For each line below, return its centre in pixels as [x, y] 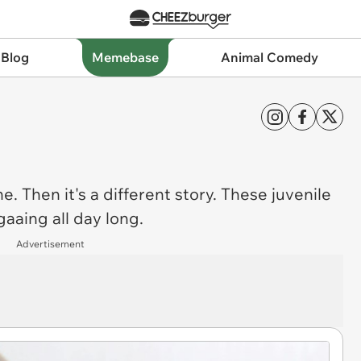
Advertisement [50, 244]
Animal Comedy [270, 57]
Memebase [125, 57]
